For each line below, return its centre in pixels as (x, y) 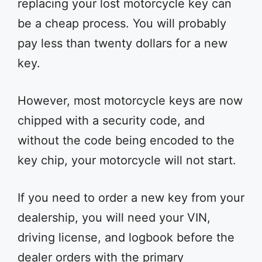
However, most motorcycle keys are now (130, 101)
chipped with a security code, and (111, 120)
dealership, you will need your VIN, (114, 218)
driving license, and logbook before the (126, 237)
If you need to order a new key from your (131, 198)
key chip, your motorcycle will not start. (127, 160)
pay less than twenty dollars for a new (123, 43)
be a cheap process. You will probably (122, 23)
